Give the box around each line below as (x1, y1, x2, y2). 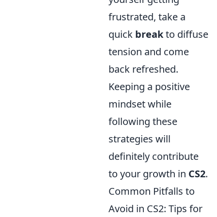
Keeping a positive (108, 80, 190, 93)
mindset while (108, 97, 171, 111)
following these (108, 115, 177, 128)
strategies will (108, 132, 170, 146)
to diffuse (163, 28, 208, 41)
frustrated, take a (108, 10, 186, 24)
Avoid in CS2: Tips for (108, 202, 202, 216)
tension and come (108, 45, 189, 59)
